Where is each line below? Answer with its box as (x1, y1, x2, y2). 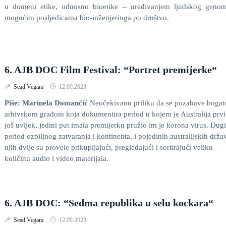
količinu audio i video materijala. (5, 154, 108, 162)
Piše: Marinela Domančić (5, 99, 88, 107)
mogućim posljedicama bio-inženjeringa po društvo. (5, 14, 169, 22)
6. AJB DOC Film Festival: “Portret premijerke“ (5, 64, 217, 75)
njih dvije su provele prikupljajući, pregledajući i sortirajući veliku (5, 143, 213, 151)
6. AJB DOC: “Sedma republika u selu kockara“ (5, 197, 213, 208)
